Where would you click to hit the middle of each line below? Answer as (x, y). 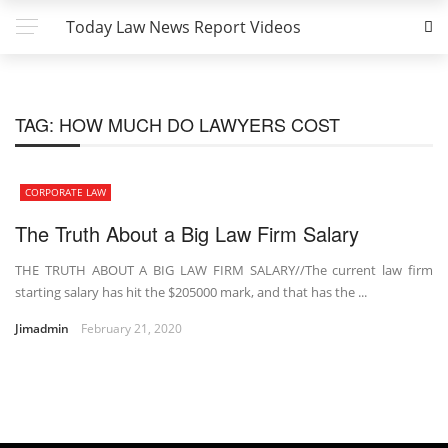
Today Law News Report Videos (183, 27)
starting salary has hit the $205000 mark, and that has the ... (191, 292)
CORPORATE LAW (65, 192)
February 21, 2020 (131, 328)
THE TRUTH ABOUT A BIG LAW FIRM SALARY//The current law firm (224, 270)
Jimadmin (42, 328)
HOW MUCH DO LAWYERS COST (199, 124)
